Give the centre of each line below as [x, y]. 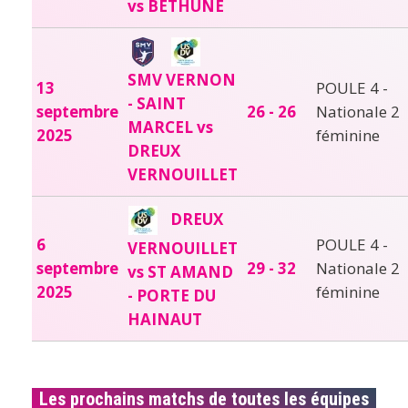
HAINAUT [165, 319]
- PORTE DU [172, 295]
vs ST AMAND [180, 271]
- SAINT [157, 103]
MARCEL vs [170, 127]
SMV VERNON [182, 79]
